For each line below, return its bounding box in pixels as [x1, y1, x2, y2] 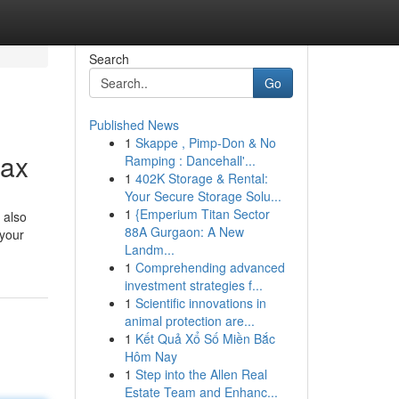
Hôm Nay [124, 347, 177, 365]
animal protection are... [124, 312, 255, 330]
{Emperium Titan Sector [134, 205, 270, 223]
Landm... [124, 240, 175, 258]
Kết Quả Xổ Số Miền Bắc [134, 330, 275, 347]
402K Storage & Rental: [134, 169, 268, 187]
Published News [88, 116, 179, 134]
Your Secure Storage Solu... [124, 187, 281, 205]
